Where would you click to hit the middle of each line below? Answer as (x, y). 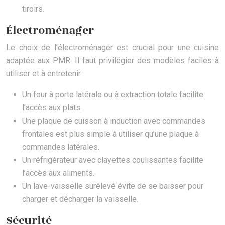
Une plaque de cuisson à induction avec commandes (114, 121)
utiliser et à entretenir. (44, 74)
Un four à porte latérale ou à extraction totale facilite (113, 95)
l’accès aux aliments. (58, 173)
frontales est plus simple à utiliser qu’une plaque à (110, 134)
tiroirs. (33, 9)
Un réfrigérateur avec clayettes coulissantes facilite (113, 160)
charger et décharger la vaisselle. (80, 199)
